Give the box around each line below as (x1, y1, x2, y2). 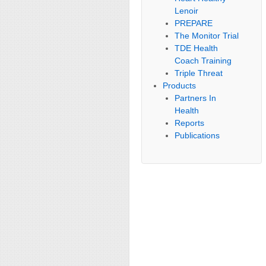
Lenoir (175, 6, 199, 15)
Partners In (175, 93, 217, 103)
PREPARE (175, 18, 213, 28)
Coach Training (175, 56, 232, 65)
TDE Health (175, 43, 218, 53)
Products (163, 81, 197, 90)
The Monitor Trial (175, 31, 239, 40)
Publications (175, 131, 220, 140)
